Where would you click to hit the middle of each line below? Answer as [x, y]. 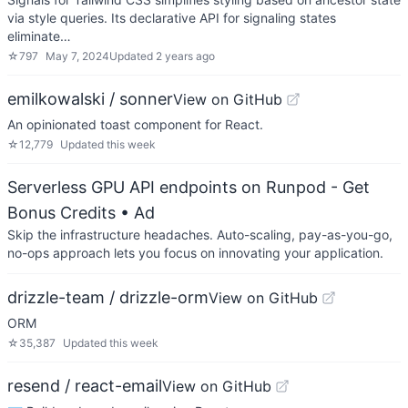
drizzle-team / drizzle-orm [108, 297]
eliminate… [39, 36]
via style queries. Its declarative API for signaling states [172, 18]
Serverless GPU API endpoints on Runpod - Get [189, 187]
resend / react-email [85, 386]
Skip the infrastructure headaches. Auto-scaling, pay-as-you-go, [200, 235]
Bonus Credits [61, 213]
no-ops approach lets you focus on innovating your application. [195, 253]
